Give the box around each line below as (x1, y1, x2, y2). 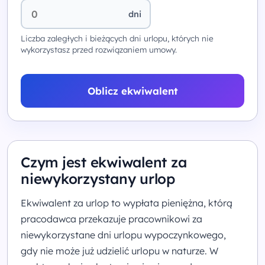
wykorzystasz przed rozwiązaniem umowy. (21, 44, 177, 55)
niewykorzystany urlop (21, 170, 175, 188)
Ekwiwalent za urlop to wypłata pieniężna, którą (21, 197, 232, 209)
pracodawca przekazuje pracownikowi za (21, 213, 202, 225)
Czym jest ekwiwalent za (21, 153, 187, 172)
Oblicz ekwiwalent (87, 85, 178, 98)
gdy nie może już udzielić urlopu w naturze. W (21, 245, 218, 257)
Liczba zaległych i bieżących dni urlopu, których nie (21, 33, 214, 44)
